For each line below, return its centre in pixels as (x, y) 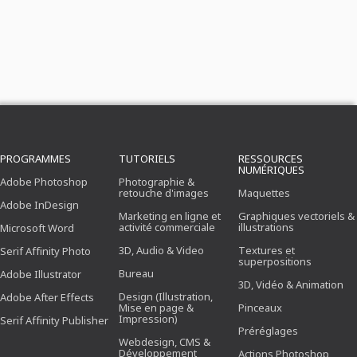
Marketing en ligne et (170, 216)
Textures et (266, 250)
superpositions (275, 261)
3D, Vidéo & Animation (290, 284)
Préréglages (268, 331)
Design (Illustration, (166, 296)
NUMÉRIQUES (271, 170)
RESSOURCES (270, 159)
